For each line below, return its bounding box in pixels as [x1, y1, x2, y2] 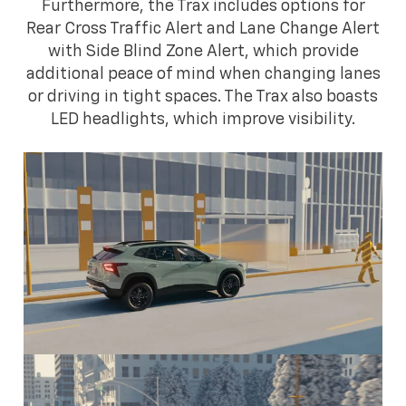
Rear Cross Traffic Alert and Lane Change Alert [26, 20, 380, 37]
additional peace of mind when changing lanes [25, 65, 381, 82]
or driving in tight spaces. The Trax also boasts [28, 88, 378, 105]
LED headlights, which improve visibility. [51, 111, 355, 128]
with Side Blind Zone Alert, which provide [47, 43, 359, 60]
